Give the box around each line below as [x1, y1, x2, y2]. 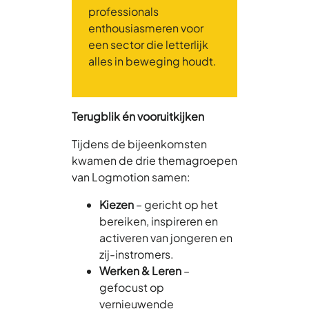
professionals [88, 3, 159, 19]
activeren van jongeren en [99, 230, 232, 245]
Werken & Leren [99, 263, 181, 278]
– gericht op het [134, 197, 218, 212]
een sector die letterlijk [88, 37, 208, 52]
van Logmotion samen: [72, 169, 190, 184]
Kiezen [99, 197, 134, 212]
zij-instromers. [99, 246, 174, 261]
